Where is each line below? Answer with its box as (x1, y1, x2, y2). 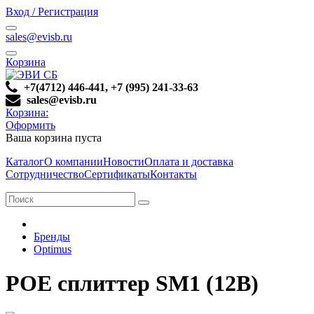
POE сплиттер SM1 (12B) (6, 271, 259, 296)
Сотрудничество (6, 168, 84, 180)
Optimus (34, 243, 71, 255)
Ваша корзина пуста (6, 132, 102, 144)
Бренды (34, 231, 70, 243)
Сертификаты (84, 168, 150, 180)
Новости (103, 156, 144, 168)
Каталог (6, 156, 44, 168)
